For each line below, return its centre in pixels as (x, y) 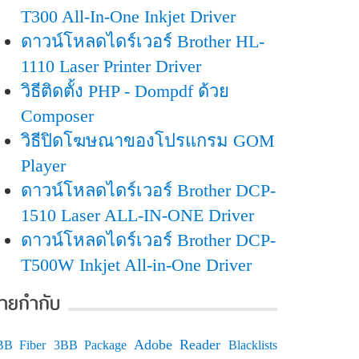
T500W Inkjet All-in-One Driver (136, 265)
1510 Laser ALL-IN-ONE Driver (137, 215)
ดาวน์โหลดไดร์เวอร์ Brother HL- (143, 41)
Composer (57, 116)
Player (43, 165)
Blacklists (253, 345)
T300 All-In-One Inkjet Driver (128, 16)
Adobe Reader (177, 345)
